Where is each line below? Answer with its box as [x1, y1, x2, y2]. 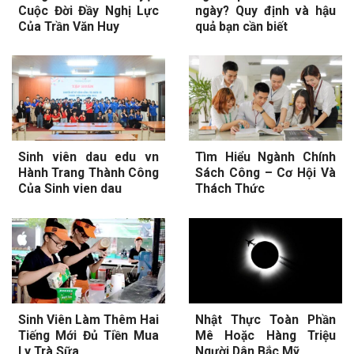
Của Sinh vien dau [18, 181, 122, 197]
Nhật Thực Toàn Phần [195, 312, 336, 328]
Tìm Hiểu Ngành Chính [195, 149, 336, 165]
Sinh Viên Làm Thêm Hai [18, 312, 159, 328]
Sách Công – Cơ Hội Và [195, 165, 336, 181]
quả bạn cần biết [195, 18, 288, 34]
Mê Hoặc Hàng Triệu [195, 328, 336, 344]
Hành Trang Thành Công [18, 165, 159, 181]
